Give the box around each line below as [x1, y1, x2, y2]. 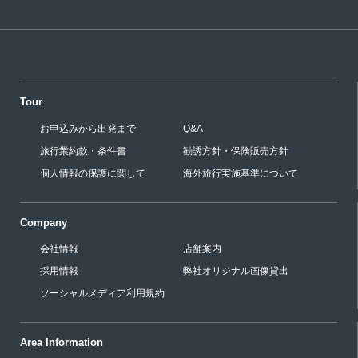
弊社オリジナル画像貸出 [182, 265, 288, 277]
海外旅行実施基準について [182, 168, 298, 180]
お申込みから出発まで [40, 123, 136, 135]
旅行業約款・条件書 [40, 145, 126, 157]
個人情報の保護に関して [40, 168, 145, 180]
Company [20, 216, 67, 229]
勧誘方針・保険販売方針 [182, 145, 288, 157]
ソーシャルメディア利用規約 [40, 288, 165, 300]
